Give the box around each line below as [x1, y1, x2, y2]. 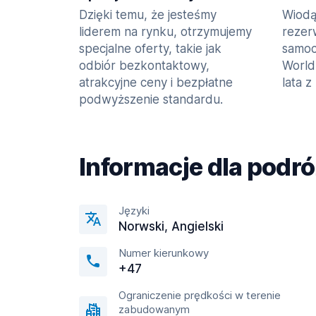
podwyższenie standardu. [79, 92, 223, 107]
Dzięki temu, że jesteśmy [79, 8, 217, 22]
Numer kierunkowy [119, 246, 209, 260]
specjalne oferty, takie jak [79, 42, 221, 56]
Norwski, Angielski [119, 219, 224, 233]
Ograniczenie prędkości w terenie [119, 288, 281, 302]
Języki [119, 204, 150, 217]
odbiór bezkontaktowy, [79, 59, 209, 73]
